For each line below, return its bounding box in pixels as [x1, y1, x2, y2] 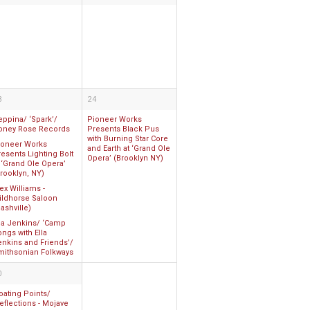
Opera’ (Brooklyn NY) [87, 154, 163, 163]
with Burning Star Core [87, 134, 168, 143]
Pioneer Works [87, 115, 142, 124]
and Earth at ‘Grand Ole [87, 144, 170, 153]
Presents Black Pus [87, 125, 159, 134]
